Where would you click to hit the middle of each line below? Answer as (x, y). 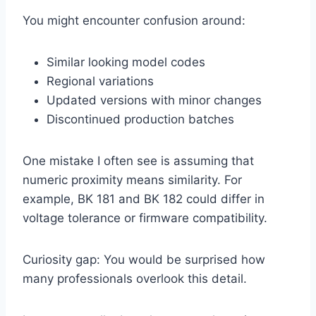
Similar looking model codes (126, 62)
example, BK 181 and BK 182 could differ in (144, 199)
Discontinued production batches (140, 120)
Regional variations (100, 81)
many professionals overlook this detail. (135, 279)
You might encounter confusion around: (134, 21)
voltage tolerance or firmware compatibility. (145, 218)
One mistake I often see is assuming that (138, 161)
